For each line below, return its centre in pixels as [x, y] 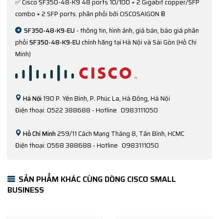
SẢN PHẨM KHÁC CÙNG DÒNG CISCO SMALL [96, 179]
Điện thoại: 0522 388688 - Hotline [67, 110]
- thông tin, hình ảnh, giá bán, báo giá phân [137, 30]
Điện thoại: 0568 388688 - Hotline [67, 145]
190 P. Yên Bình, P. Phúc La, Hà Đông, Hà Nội [107, 98]
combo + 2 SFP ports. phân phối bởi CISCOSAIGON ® [90, 14]
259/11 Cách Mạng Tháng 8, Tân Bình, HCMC [120, 133]
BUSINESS [26, 190]
